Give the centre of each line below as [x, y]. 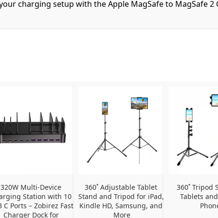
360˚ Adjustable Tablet [121, 187]
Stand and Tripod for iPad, [121, 196]
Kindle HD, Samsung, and [121, 205]
